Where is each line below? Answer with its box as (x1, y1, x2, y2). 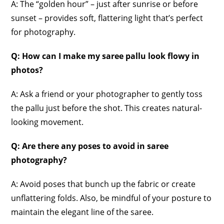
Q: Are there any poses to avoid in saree (11, 140, 169, 151)
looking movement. (11, 116, 84, 127)
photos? (11, 64, 43, 75)
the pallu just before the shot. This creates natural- (11, 102, 202, 113)
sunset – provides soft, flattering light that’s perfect (11, 12, 203, 23)
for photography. (11, 26, 76, 37)
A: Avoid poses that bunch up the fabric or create (11, 178, 196, 189)
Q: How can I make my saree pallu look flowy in (11, 50, 200, 61)
